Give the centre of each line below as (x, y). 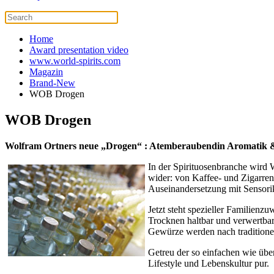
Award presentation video (79, 50)
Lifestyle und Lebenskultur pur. (210, 264)
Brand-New (52, 83)
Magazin (46, 72)
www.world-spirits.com (75, 61)
